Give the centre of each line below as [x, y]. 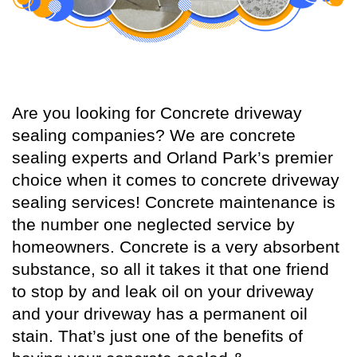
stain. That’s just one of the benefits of [157, 337]
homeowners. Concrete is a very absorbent [176, 247]
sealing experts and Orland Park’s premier [173, 158]
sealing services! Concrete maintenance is [174, 203]
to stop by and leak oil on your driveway [163, 292]
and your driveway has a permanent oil [160, 314]
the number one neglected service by [153, 225]
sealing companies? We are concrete [154, 136]
